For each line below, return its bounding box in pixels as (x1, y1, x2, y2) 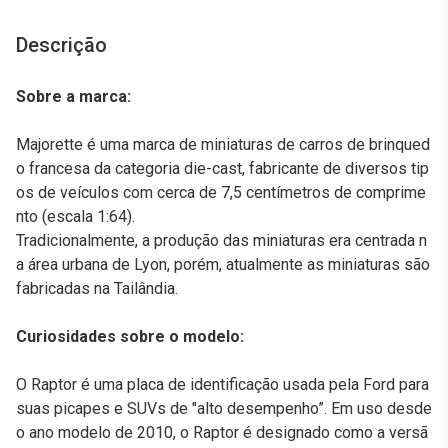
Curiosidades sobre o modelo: (16, 327, 244, 346)
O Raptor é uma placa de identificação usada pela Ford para (16, 375, 429, 394)
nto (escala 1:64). (16, 207, 135, 226)
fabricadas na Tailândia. (16, 279, 178, 298)
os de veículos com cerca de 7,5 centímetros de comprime (16, 183, 426, 202)
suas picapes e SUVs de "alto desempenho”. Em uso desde (16, 399, 432, 418)
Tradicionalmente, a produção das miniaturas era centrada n (16, 231, 427, 250)
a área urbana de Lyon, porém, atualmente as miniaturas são (16, 255, 430, 274)
